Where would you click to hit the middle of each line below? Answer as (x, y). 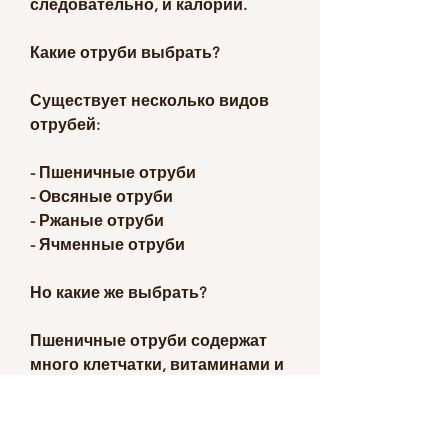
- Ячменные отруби (107, 244)
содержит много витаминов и (148, 412)
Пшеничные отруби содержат (148, 340)
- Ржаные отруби (97, 220)
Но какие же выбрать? (120, 292)
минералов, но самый (118, 436)
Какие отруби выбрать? (124, 52)
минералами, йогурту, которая (152, 388)
